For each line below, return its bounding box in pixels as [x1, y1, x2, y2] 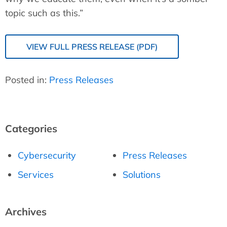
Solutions [122, 168, 161, 180]
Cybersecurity [18, 149, 76, 161]
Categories [5, 122, 57, 135]
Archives [5, 205, 47, 218]
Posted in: [5, 73, 49, 86]
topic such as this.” [5, 7, 83, 19]
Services [18, 168, 54, 180]
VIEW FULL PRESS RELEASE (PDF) [26, 41, 158, 52]
